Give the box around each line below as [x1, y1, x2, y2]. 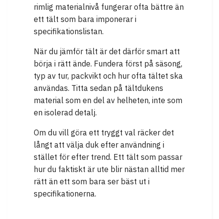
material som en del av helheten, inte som [34, 95, 182, 106]
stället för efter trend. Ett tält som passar [34, 152, 182, 162]
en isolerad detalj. [34, 108, 97, 118]
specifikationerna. [34, 189, 96, 199]
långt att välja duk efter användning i [34, 140, 164, 150]
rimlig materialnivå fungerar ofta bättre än [34, 2, 184, 12]
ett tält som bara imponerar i [34, 14, 136, 24]
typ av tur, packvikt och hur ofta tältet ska [34, 71, 183, 81]
